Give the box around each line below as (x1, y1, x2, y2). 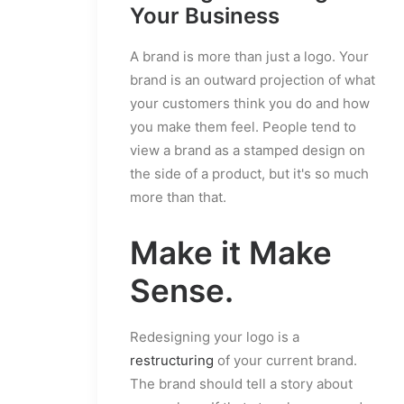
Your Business (130, 2, 280, 29)
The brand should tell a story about (130, 374, 353, 392)
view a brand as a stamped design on (130, 141, 365, 159)
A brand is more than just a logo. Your (130, 47, 369, 65)
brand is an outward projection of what (130, 70, 375, 88)
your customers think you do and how (130, 94, 370, 112)
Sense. (130, 271, 234, 309)
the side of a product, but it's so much (130, 164, 369, 182)
